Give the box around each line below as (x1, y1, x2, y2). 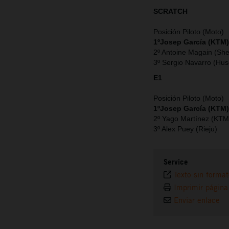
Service (164, 157, 188, 167)
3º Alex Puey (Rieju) (153, 125, 217, 133)
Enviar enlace (174, 195, 220, 205)
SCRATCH (153, 7, 188, 16)
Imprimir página (174, 182, 228, 193)
